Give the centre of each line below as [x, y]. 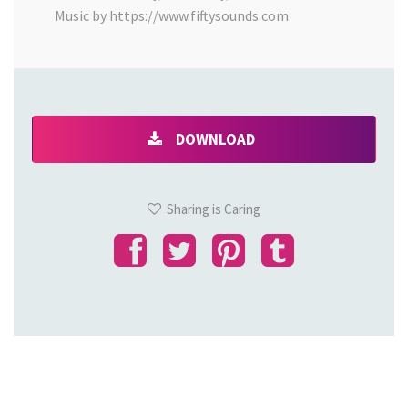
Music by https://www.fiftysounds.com [172, 15]
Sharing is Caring [211, 209]
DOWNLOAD [214, 139]
